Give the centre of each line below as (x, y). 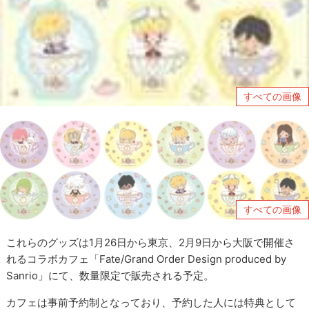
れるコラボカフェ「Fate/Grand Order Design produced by (147, 259)
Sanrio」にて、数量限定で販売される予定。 (110, 275)
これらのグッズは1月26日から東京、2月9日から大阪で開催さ (151, 242)
